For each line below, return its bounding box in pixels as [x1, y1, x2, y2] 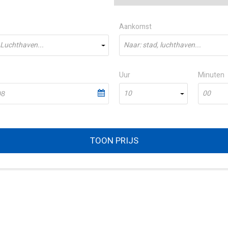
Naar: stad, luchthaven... [124, 40, 201, 50]
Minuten [197, 70, 224, 80]
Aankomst [119, 21, 152, 32]
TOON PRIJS [90, 134, 138, 147]
